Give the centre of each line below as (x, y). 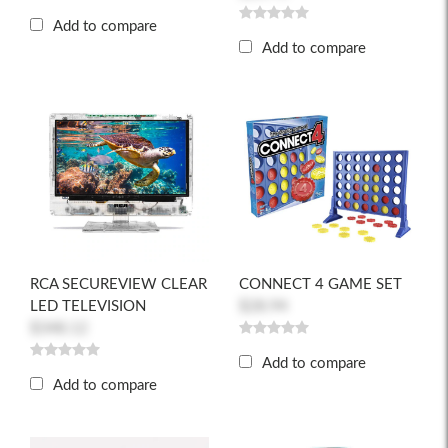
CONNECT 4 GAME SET (320, 284)
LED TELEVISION (88, 306)
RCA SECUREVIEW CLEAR (118, 284)
